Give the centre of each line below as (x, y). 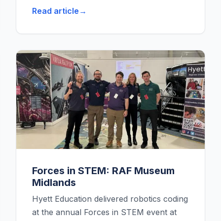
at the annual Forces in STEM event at (104, 212)
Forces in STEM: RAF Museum (103, 171)
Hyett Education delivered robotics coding (110, 199)
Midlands (54, 183)
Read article (55, 11)
